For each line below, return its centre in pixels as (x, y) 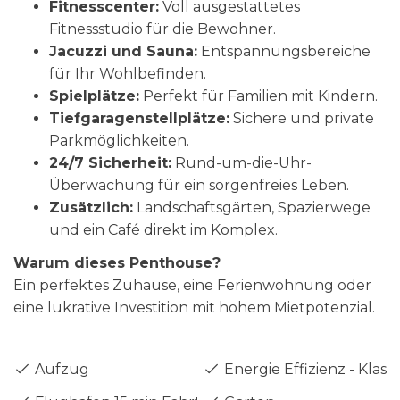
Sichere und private (302, 118)
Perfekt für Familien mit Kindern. (258, 96)
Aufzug (60, 369)
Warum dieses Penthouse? (117, 263)
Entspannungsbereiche (284, 51)
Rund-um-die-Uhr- (242, 163)
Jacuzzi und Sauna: (123, 51)
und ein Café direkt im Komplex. (163, 230)
